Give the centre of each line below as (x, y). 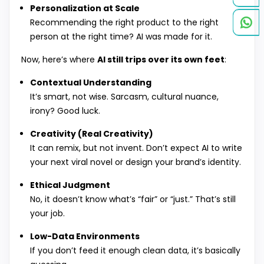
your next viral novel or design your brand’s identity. (136, 162)
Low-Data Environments (85, 237)
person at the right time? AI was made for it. (121, 37)
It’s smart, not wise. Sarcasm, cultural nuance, (124, 97)
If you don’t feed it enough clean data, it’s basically (135, 251)
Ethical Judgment (70, 185)
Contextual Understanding (91, 83)
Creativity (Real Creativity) (92, 134)
